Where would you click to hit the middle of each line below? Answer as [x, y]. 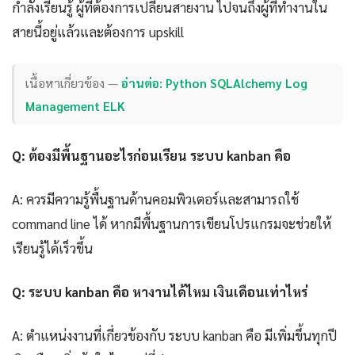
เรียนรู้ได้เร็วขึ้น [52, 248]
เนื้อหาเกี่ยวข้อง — [74, 82]
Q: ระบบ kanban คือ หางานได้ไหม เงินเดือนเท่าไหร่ [160, 292]
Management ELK [76, 105]
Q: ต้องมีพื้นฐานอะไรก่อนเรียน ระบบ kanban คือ [151, 156]
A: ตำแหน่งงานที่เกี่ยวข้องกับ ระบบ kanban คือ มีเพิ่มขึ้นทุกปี [174, 336]
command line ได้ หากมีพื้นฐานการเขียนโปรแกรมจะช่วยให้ [172, 224]
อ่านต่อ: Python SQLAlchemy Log [215, 82]
